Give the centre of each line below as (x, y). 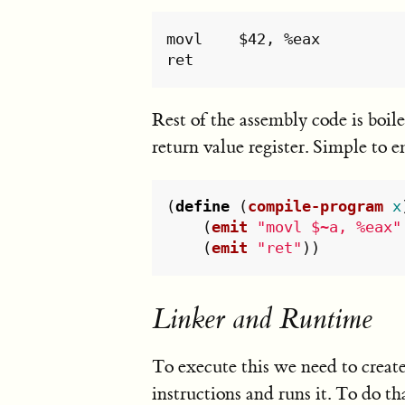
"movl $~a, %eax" (330, 227)
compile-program (316, 207)
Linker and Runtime (262, 319)
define (203, 207)
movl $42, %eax (185, 38)
